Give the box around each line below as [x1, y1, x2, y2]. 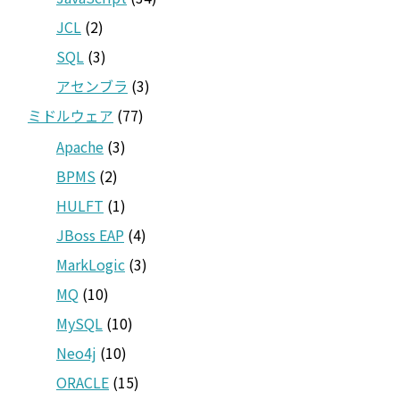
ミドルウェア [28, 104, 113, 126]
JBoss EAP [56, 223, 124, 246]
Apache [56, 135, 104, 157]
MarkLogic [56, 253, 125, 275]
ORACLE [56, 371, 109, 393]
